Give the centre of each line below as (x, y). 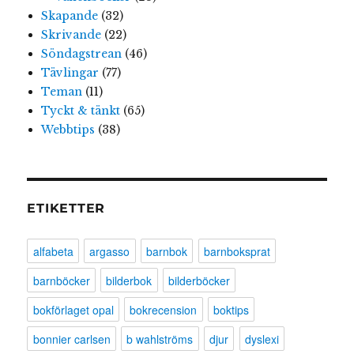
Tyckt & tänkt (80, 110)
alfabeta (53, 251)
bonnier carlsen (72, 339)
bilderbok (129, 280)
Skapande (69, 15)
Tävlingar (70, 72)
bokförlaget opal (73, 309)
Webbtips (68, 129)
